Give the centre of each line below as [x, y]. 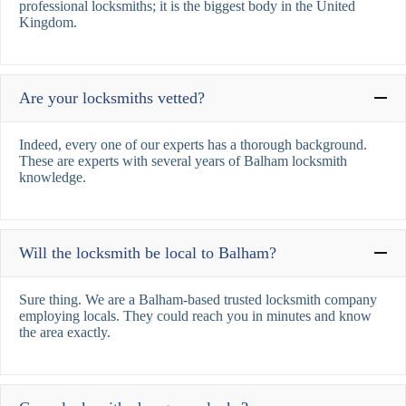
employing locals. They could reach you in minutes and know [195, 315]
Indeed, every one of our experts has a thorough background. [193, 144]
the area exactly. [65, 332]
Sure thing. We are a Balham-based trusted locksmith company [198, 299]
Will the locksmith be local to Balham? [148, 252]
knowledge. [53, 177]
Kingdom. [48, 22]
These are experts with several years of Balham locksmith [183, 160]
